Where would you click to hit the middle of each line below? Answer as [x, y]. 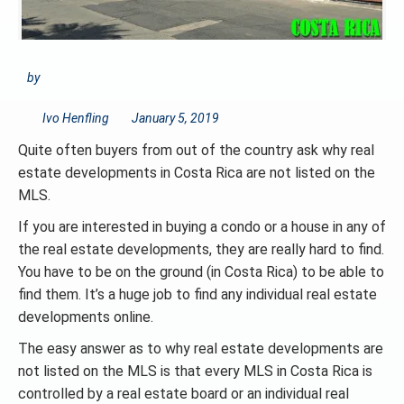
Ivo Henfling [76, 118]
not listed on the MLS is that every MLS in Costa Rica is [195, 371]
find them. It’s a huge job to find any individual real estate [197, 294]
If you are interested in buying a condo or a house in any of [202, 227]
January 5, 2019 [175, 118]
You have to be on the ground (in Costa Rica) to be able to [201, 272]
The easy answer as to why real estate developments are [201, 349]
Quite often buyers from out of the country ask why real [196, 150]
